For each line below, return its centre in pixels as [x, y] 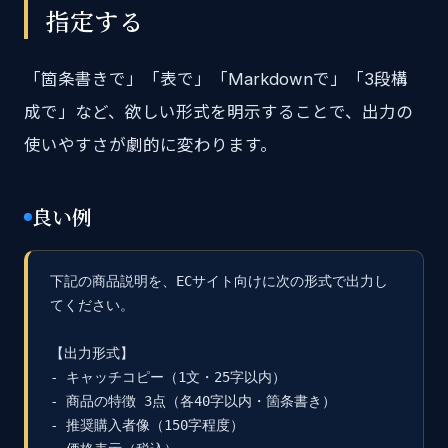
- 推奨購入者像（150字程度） [147, 425]
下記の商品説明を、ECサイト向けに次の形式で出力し [219, 281]
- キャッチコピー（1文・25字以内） [168, 377]
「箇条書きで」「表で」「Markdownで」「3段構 [216, 79]
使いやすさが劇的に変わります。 [150, 145]
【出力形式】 [92, 353]
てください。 [92, 305]
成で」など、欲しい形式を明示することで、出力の [218, 112]
